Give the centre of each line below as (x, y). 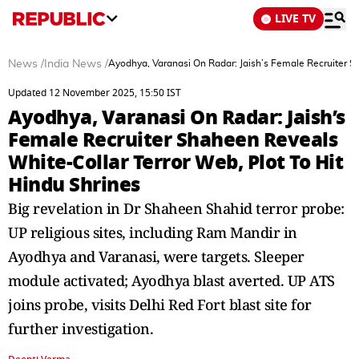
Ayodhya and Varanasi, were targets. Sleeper (156, 256)
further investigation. (81, 329)
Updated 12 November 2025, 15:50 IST (95, 93)
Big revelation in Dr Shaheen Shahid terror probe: (176, 208)
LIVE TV (295, 19)
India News (73, 64)
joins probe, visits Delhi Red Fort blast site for (160, 305)
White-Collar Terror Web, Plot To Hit (175, 162)
